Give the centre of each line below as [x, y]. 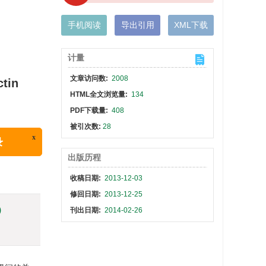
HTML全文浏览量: [100, 94]
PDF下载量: [90, 110]
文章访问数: [90, 78]
